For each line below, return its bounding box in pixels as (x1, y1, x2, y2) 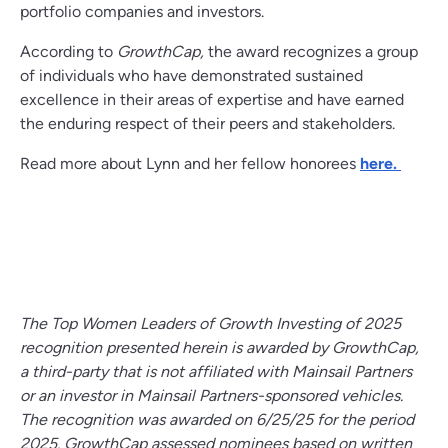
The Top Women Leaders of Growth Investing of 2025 (20, 314, 401, 333)
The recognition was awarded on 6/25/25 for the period (20, 410, 414, 429)
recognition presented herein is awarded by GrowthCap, (20, 338, 419, 357)
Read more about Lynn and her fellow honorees (20, 154, 360, 173)
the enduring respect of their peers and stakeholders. (20, 114, 395, 133)
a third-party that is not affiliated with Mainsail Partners (20, 362, 412, 381)
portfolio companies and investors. (20, 2, 264, 21)
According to (20, 42, 117, 61)
